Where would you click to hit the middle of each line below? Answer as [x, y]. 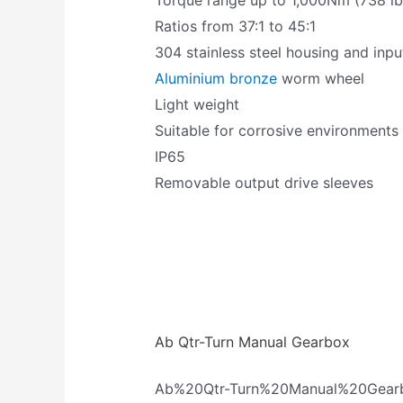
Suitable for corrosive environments [277, 131]
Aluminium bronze [216, 79]
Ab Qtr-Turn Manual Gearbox [253, 342]
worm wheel [321, 79]
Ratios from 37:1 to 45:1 [236, 27]
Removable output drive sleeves [264, 183]
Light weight [197, 105]
